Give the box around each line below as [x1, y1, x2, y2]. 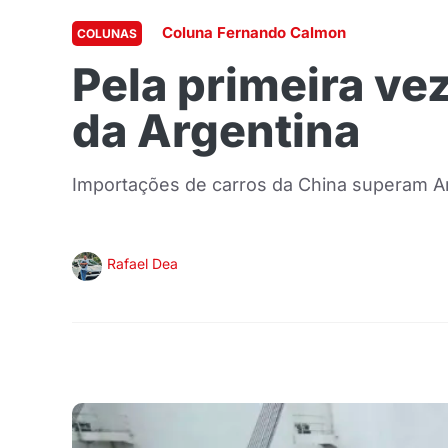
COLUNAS [77, 26, 137, 41]
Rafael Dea [107, 255, 178, 272]
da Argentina [72, 103, 360, 158]
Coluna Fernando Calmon [162, 23, 346, 42]
